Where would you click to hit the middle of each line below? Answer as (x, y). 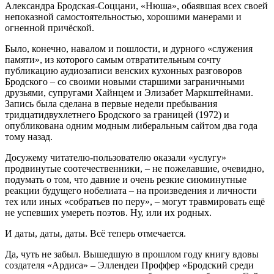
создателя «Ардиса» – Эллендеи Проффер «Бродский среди (129, 265)
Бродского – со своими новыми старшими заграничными (125, 81)
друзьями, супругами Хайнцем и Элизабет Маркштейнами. (129, 92)
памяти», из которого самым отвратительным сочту (113, 59)
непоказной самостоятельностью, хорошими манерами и (123, 17)
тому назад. (29, 136)
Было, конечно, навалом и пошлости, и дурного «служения (129, 48)
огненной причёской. (50, 28)
